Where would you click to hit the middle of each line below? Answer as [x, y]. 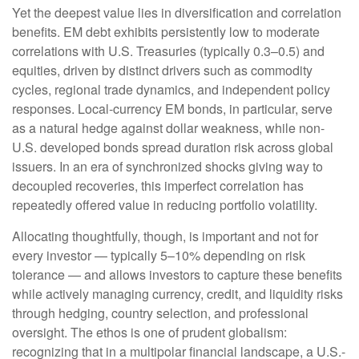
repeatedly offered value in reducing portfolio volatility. [166, 205]
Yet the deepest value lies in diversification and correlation [177, 13]
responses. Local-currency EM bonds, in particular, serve [172, 109]
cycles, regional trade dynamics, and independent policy [171, 90]
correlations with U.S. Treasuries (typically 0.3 [141, 51]
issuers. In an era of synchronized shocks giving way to [167, 167]
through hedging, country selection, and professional [160, 313]
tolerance [40, 275]
